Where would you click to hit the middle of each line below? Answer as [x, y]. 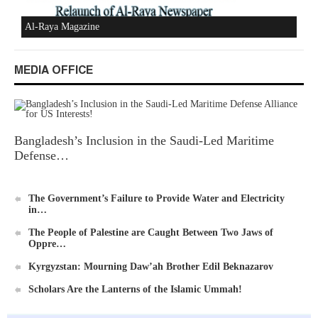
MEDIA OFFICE [54, 71]
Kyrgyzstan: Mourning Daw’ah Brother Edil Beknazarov [151, 267]
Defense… [42, 155]
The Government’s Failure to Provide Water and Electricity [157, 198]
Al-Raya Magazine [62, 27]
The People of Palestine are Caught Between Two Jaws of [151, 232]
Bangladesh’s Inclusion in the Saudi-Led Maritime [144, 141]
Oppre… [47, 244]
